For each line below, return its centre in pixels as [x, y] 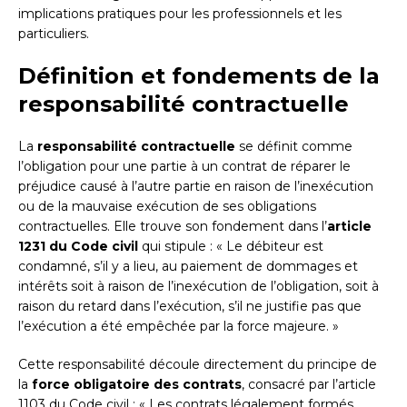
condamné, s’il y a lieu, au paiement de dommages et [188, 267]
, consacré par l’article [309, 385]
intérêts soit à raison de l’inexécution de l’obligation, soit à [199, 287]
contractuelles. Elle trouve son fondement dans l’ [173, 227]
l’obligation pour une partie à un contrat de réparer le [184, 167]
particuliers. [54, 34]
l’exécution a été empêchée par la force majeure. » [179, 327]
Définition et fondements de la [199, 76]
